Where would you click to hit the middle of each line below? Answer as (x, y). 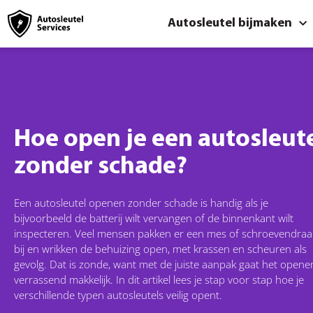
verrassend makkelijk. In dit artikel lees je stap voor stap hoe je (159, 280)
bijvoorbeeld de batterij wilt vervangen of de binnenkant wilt (154, 218)
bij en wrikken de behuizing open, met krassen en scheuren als (160, 249)
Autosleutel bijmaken (230, 23)
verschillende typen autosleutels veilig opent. (118, 295)
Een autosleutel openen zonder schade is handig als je (141, 203)
